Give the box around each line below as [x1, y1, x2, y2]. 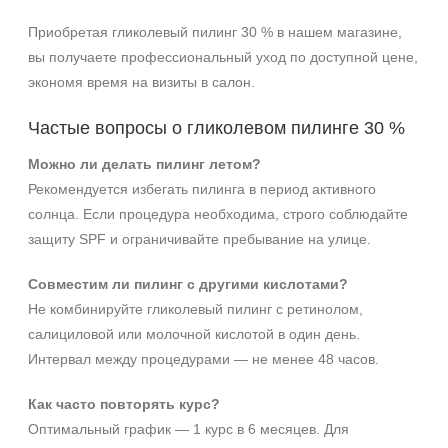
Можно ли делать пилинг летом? [28, 156, 261, 172]
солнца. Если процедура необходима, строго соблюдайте [28, 206, 408, 222]
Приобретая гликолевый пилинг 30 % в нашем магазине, [28, 24, 402, 40]
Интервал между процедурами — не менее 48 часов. [28, 351, 379, 367]
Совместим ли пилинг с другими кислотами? [28, 276, 348, 292]
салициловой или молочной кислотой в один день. [28, 326, 360, 342]
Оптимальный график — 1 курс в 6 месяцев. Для [28, 421, 349, 437]
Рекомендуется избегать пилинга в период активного [28, 181, 376, 197]
